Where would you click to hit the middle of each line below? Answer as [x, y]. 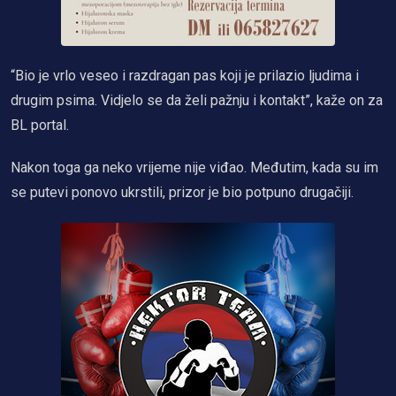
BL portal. [40, 125]
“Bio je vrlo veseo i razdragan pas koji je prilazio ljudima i [185, 76]
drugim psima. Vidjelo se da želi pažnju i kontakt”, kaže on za [197, 100]
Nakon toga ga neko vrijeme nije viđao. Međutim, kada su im [194, 168]
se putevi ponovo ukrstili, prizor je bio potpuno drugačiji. [182, 192]
